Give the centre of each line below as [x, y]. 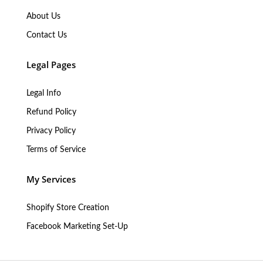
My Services [51, 179]
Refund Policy [51, 112]
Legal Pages [51, 65]
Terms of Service [56, 149]
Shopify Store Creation [68, 208]
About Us [43, 16]
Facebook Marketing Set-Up [77, 226]
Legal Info [44, 93]
